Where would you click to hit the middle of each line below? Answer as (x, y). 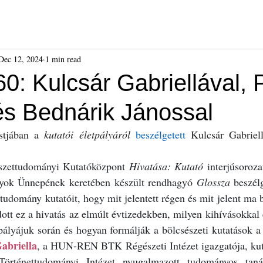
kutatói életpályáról (87, 134)
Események (94, 21)
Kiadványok (159, 21)
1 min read (63, 59)
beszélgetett (160, 134)
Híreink (38, 21)
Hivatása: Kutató (164, 166)
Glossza (213, 182)
